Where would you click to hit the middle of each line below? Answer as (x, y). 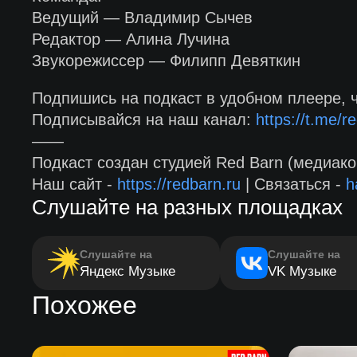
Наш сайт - (74, 184)
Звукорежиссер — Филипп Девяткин (166, 61)
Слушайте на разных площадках (187, 207)
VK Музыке (302, 271)
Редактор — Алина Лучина (130, 39)
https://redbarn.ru (178, 184)
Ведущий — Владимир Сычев (142, 18)
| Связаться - (293, 184)
